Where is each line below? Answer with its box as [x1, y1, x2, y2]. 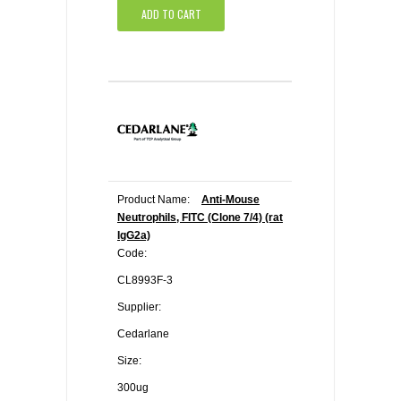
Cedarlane [117, 328, 169, 340]
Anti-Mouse [201, 193, 260, 206]
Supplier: [117, 301, 161, 313]
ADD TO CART [141, 5, 201, 21]
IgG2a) [117, 229, 150, 242]
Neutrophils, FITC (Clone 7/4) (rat [117, 211, 283, 224]
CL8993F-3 [117, 274, 173, 286]
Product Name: [117, 193, 190, 206]
